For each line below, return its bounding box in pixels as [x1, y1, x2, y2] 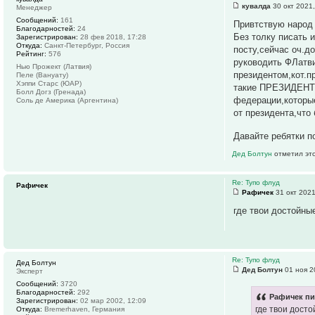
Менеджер [16, 3, 52, 11]
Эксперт [16, 266, 43, 275]
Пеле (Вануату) [16, 70, 68, 79]
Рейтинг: [16, 49, 46, 58]
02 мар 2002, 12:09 [78, 296, 146, 304]
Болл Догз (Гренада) [16, 87, 86, 96]
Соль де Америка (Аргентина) [16, 96, 118, 104]
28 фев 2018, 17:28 [78, 32, 146, 41]
